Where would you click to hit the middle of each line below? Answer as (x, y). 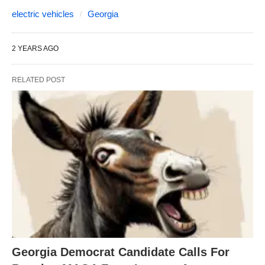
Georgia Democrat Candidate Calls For (121, 252)
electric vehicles (43, 14)
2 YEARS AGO (35, 49)
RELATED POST (38, 80)
